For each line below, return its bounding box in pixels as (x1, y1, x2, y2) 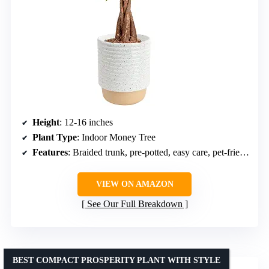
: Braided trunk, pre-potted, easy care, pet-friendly (68, 147, 240, 157)
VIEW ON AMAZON (95, 179, 174, 189)
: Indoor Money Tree (77, 131, 156, 142)
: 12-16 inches (59, 116, 113, 127)
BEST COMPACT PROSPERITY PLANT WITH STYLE (13, 255, 220, 265)
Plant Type (32, 131, 77, 142)
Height (32, 116, 59, 127)
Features (32, 147, 68, 157)
